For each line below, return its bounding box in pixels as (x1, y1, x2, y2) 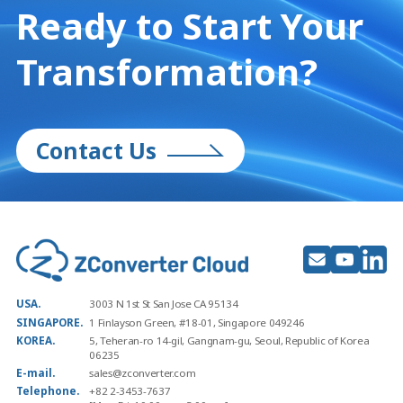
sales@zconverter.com (89, 365, 196, 380)
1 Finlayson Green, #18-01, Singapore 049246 (89, 315, 305, 329)
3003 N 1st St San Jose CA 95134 (89, 297, 238, 311)
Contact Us (36, 135, 157, 166)
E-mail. (15, 365, 55, 380)
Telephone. (15, 383, 79, 398)
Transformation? (15, 46, 318, 96)
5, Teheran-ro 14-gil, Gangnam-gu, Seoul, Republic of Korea (89, 333, 370, 347)
